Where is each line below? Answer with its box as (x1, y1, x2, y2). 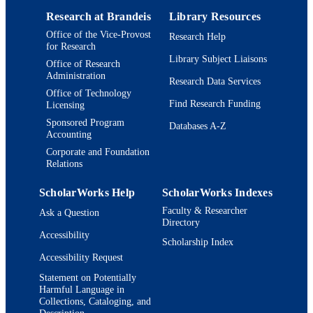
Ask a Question (39, 207, 99, 219)
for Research (46, 40, 96, 52)
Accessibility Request (39, 252, 123, 263)
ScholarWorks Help (39, 186, 136, 198)
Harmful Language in (39, 283, 124, 295)
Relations (46, 157, 82, 169)
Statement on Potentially (39, 271, 136, 283)
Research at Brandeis (46, 10, 151, 22)
